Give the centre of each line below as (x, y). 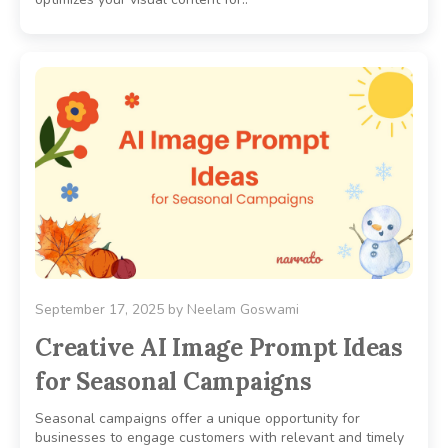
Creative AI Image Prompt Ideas (219, 348)
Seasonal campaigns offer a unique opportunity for (197, 419)
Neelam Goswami (243, 310)
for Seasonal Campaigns (173, 382)
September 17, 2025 (99, 310)
